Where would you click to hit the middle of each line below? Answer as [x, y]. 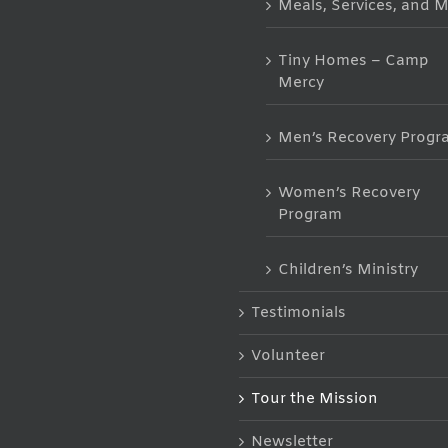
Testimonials [298, 312]
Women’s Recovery [348, 192]
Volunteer [287, 355]
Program [309, 214]
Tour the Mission [314, 398]
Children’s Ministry [347, 269]
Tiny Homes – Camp [353, 60]
